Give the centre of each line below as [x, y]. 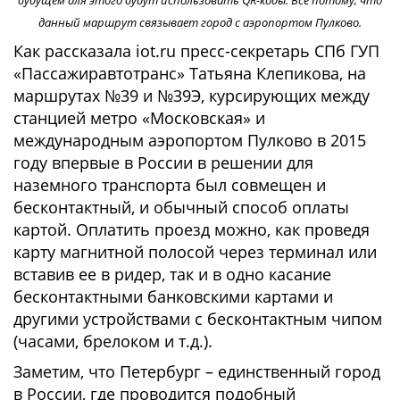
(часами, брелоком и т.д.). [113, 342]
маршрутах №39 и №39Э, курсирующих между [192, 96]
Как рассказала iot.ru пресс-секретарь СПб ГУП [196, 51]
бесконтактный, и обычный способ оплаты [181, 208]
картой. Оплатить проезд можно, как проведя [192, 230]
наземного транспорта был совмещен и [170, 185]
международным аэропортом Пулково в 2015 [190, 141]
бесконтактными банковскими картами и [173, 297]
